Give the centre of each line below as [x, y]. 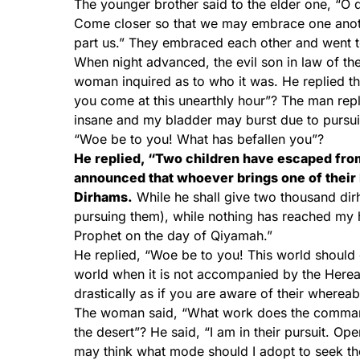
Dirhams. [103, 197]
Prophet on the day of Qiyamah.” [173, 235]
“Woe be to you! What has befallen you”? [199, 139]
